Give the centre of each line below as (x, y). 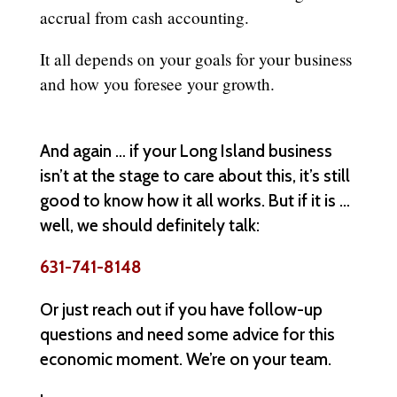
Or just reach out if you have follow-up (181, 309)
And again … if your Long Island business (186, 151)
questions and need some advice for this (187, 334)
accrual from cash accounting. (147, 17)
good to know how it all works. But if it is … (195, 201)
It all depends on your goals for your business (195, 59)
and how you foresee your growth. (160, 84)
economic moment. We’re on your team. (185, 358)
